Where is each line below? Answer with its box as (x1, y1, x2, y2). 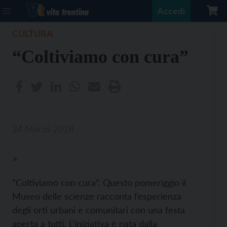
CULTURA (12, 28, 53, 39)
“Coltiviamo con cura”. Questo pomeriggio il (12, 177, 186, 188)
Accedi (157, 5, 185, 16)
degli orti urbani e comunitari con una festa (12, 204, 185, 215)
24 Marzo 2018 (12, 123, 73, 134)
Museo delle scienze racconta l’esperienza (12, 191, 181, 202)
